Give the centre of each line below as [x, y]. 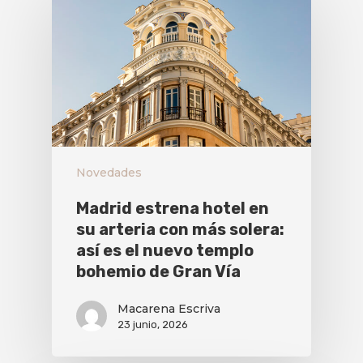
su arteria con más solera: [180, 230]
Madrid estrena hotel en [173, 209]
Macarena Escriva [169, 309]
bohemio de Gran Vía [158, 272]
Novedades [109, 173]
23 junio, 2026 [153, 325]
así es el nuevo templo [165, 251]
